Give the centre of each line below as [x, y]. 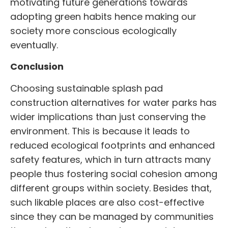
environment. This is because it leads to [100, 131]
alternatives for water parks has [142, 102]
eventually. [34, 45]
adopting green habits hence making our [103, 17]
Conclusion [37, 67]
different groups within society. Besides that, [111, 188]
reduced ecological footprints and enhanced [112, 145]
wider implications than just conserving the [108, 117]
